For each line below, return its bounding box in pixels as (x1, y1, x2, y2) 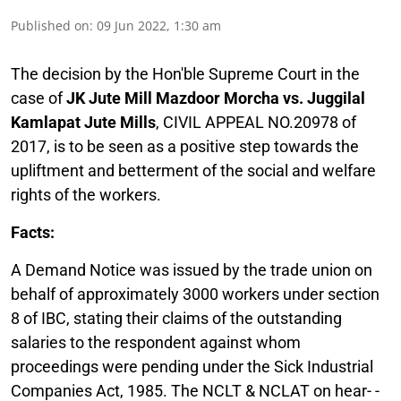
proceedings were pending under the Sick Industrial (11, 356, 373, 376)
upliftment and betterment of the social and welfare (11, 160, 376, 180)
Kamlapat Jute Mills (11, 112, 156, 132)
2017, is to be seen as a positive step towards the (11, 136, 359, 156)
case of (11, 88, 66, 107)
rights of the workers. (11, 184, 161, 204)
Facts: (11, 222, 55, 242)
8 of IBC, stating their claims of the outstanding (11, 308, 342, 328)
